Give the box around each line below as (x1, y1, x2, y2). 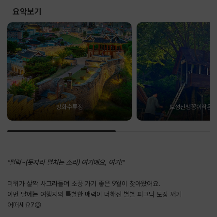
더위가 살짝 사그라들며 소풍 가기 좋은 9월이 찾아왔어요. (7, 179, 160, 187)
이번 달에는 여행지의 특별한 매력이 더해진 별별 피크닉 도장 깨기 (7, 190, 182, 198)
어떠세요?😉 (7, 201, 42, 209)
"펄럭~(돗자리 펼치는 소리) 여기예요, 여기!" (7, 158, 124, 166)
